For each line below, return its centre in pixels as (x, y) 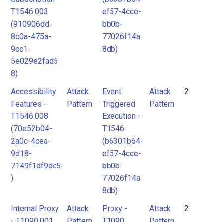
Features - (29, 104)
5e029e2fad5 (34, 61)
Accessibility (33, 91)
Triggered (119, 104)
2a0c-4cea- (31, 141)
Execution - (121, 116)
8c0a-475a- (31, 36)
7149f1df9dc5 (36, 166)
